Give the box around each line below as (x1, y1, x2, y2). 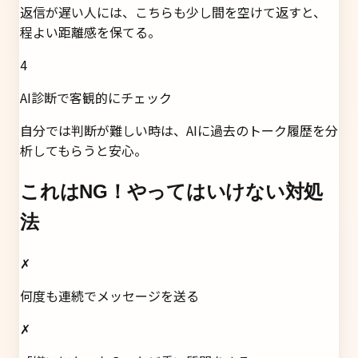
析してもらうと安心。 (20, 141, 147, 161)
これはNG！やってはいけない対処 (20, 181, 324, 203)
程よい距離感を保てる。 (20, 22, 161, 42)
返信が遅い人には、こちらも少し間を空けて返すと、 (20, 2, 326, 22)
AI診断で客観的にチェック (20, 88, 172, 108)
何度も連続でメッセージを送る (20, 286, 199, 306)
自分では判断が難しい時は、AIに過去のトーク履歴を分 (20, 121, 338, 141)
